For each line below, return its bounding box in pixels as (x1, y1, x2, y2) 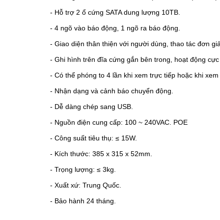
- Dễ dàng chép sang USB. (50, 102, 133, 110)
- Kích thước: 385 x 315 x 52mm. (50, 149, 152, 158)
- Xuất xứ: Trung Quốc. (50, 181, 121, 189)
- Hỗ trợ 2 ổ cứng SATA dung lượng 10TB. (50, 8, 180, 16)
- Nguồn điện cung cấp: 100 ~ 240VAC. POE (50, 118, 188, 126)
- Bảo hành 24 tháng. (50, 196, 116, 205)
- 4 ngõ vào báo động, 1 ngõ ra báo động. (50, 24, 180, 32)
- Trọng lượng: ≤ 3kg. (50, 165, 116, 173)
